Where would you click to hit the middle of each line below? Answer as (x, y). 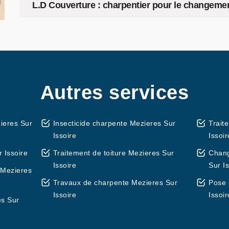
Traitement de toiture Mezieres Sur (113, 153)
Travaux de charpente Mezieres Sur (115, 182)
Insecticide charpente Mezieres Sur (114, 123)
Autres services (114, 93)
